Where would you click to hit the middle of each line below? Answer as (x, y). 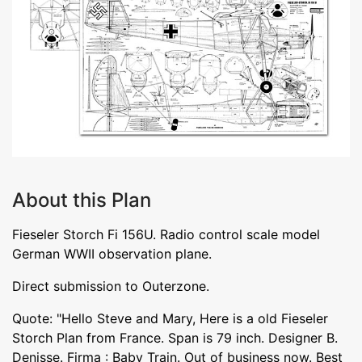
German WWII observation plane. (112, 253)
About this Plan (82, 200)
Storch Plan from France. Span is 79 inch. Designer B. (175, 337)
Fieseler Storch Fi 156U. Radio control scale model (166, 234)
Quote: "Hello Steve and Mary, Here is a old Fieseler (170, 318)
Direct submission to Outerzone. (111, 286)
